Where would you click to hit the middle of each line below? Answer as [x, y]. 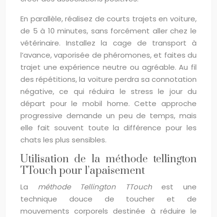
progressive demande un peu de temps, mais [108, 116]
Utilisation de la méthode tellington [108, 159]
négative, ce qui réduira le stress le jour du [108, 91]
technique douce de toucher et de [108, 199]
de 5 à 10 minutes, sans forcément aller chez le [108, 31]
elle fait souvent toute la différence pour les [108, 128]
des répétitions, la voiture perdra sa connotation [108, 79]
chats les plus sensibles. [63, 140]
